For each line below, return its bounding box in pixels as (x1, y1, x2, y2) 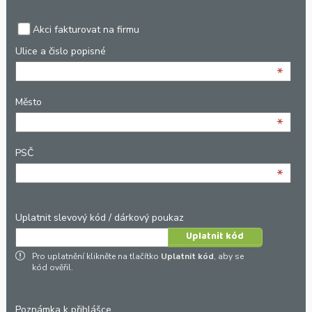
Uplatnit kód (160, 250, 214, 262)
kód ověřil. (31, 261, 73, 273)
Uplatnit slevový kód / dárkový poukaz (15, 210, 184, 224)
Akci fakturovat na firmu (32, 22, 139, 36)
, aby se (213, 250, 244, 262)
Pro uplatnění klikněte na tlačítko (31, 250, 161, 262)
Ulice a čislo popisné (15, 44, 106, 58)
